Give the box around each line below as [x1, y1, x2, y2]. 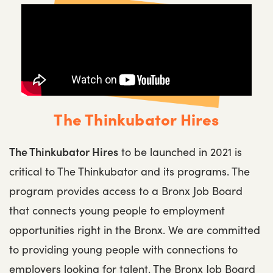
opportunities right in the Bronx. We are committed [9, 222, 260, 237]
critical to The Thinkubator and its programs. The [9, 163, 250, 179]
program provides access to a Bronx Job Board [9, 183, 243, 198]
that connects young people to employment [9, 202, 225, 218]
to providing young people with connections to [9, 241, 238, 257]
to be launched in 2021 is [118, 144, 242, 159]
